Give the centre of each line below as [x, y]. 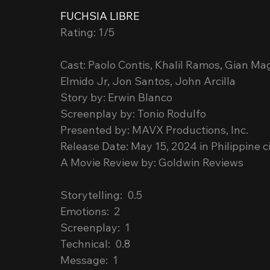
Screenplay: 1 [95, 228]
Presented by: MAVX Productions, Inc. [154, 130]
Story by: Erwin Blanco [116, 97]
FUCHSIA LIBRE [100, 16]
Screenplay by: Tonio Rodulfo [133, 114]
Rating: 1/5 [87, 32]
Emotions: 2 [90, 211]
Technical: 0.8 [95, 244]
